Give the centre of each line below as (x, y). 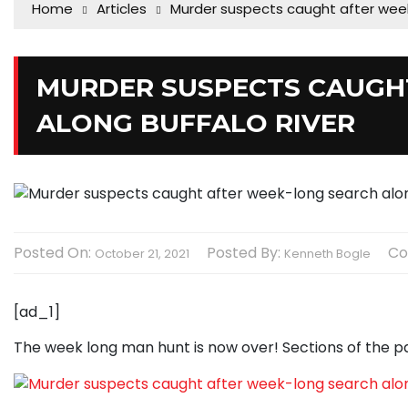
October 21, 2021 (142, 254)
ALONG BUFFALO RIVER (196, 123)
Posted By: (245, 253)
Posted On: (54, 253)
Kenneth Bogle (327, 254)
